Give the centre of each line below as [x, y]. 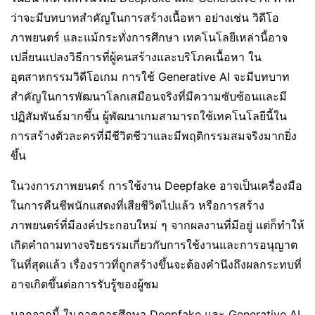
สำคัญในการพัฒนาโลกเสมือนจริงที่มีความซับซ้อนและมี [149, 96]
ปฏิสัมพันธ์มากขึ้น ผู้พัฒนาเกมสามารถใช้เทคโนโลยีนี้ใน [149, 116]
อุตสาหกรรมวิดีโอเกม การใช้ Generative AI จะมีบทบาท [150, 77]
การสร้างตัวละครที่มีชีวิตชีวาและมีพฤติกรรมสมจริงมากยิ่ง [154, 136]
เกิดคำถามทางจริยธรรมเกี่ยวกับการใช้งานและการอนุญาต [154, 245]
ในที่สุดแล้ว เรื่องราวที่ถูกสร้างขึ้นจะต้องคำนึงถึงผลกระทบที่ [156, 264]
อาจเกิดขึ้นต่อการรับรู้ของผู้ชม [85, 284]
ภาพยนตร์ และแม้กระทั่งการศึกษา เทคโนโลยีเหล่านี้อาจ [149, 37]
